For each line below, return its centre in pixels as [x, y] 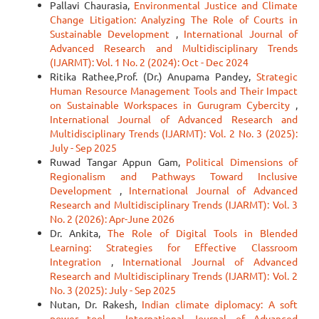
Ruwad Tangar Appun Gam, [118, 162]
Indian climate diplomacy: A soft [220, 304]
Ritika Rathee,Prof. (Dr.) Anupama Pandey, [153, 76]
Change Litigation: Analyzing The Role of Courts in [174, 19]
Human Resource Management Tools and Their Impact [174, 90]
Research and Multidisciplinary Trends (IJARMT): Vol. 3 [174, 204]
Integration [80, 261]
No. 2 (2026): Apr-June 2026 [112, 219]
